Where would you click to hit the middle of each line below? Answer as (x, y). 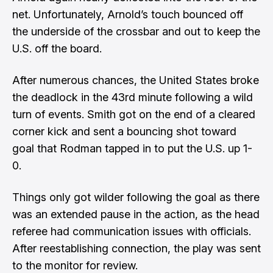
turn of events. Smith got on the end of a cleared (134, 114)
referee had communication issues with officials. (132, 231)
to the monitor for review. (75, 265)
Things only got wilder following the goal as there (136, 197)
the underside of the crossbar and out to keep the (136, 31)
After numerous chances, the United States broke (136, 80)
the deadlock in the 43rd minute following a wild (133, 97)
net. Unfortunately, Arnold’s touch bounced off (128, 14)
